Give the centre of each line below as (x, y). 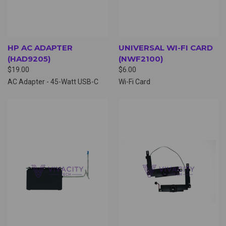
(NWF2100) (140, 59)
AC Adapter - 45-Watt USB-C (53, 81)
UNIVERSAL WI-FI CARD (165, 47)
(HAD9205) (29, 59)
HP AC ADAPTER (40, 47)
